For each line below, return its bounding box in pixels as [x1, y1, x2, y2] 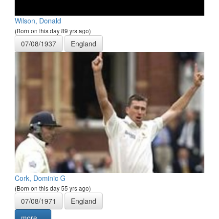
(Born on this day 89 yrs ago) [15, 26, 91, 35]
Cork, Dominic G [15, 173, 66, 183]
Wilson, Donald [15, 16, 61, 26]
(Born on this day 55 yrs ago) [15, 184, 91, 193]
